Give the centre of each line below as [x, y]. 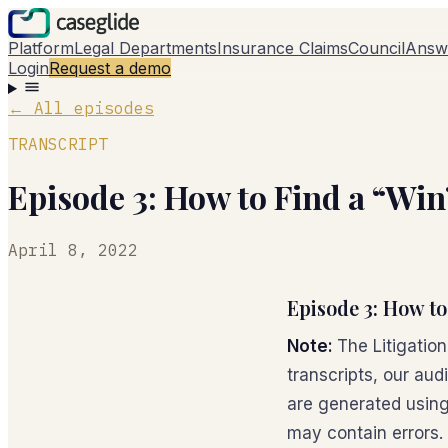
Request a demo [110, 68]
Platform [41, 48]
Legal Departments [145, 48]
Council [376, 48]
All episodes [94, 108]
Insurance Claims [282, 48]
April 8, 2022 [73, 249]
